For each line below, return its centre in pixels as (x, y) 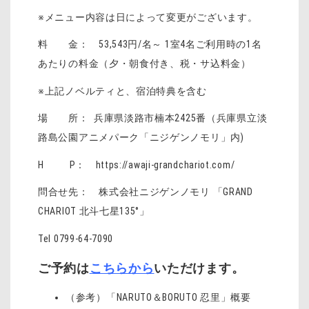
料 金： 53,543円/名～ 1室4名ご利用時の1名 (150, 44)
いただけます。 (199, 268)
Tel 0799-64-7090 (76, 238)
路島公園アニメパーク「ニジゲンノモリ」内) (141, 138)
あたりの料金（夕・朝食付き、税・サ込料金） (144, 64)
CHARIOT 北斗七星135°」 (94, 211)
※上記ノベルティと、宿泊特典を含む (122, 91)
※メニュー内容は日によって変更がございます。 (148, 17)
